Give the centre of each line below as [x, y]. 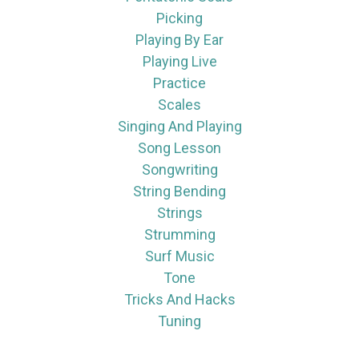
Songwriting [179, 169]
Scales [179, 104]
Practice [179, 83]
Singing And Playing [179, 126]
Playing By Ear [179, 39]
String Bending [179, 191]
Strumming [179, 234]
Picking [179, 18]
